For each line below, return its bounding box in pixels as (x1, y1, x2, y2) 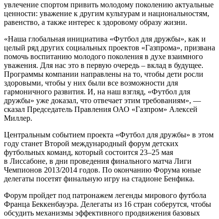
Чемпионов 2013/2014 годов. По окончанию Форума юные (4, 166, 201, 175)
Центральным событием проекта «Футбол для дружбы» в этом (4, 131, 214, 139)
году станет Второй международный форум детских (4, 139, 178, 148)
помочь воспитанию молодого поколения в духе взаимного (4, 52, 203, 61)
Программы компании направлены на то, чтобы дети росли (4, 70, 203, 79)
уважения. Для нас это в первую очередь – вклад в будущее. (4, 61, 203, 70)
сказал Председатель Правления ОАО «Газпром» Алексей (4, 105, 197, 114)
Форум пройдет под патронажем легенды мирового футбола (4, 191, 206, 200)
